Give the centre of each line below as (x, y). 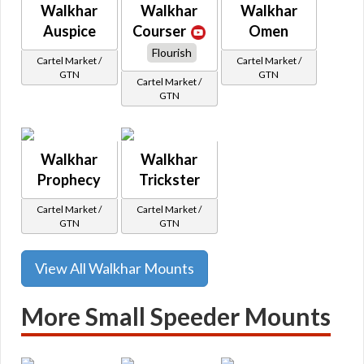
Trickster (169, 179)
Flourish (171, 52)
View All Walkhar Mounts (115, 268)
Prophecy (69, 179)
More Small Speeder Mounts (176, 316)
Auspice (69, 30)
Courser (160, 30)
